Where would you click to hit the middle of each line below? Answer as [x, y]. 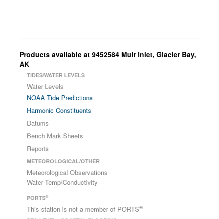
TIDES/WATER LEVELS [56, 75]
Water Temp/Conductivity [62, 182]
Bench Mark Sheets [55, 136]
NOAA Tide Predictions [60, 98]
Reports [38, 148]
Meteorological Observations [67, 172]
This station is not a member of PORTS [83, 209]
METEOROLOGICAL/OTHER [63, 161]
